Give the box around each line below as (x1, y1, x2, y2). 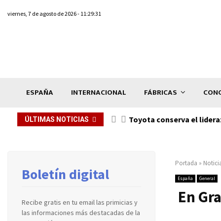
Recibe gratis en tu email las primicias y (22, 197, 138, 207)
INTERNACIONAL (71, 86, 126, 99)
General (199, 175, 215, 182)
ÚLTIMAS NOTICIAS (25, 115, 89, 123)
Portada (175, 158, 197, 167)
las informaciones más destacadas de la (22, 208, 140, 217)
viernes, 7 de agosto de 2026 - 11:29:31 (7, 10, 101, 17)
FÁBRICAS (144, 86, 177, 99)
